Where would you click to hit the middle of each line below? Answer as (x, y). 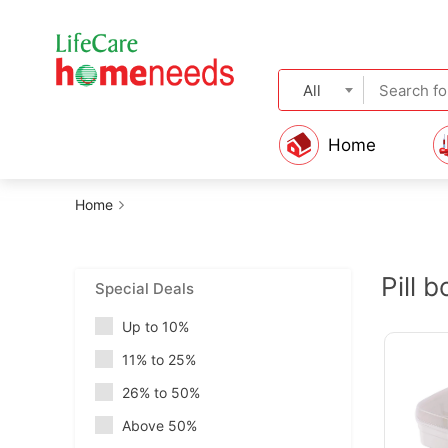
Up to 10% (155, 326)
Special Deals (144, 288)
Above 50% (159, 425)
